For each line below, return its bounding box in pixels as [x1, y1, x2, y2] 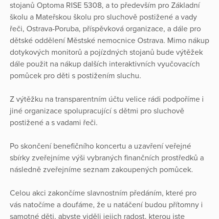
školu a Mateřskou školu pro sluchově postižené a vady [10, 12, 197, 22]
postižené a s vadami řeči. [10, 117, 98, 128]
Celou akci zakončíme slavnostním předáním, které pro [10, 188, 197, 198]
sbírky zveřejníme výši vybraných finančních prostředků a [10, 153, 204, 163]
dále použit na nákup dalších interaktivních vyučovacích [10, 59, 200, 69]
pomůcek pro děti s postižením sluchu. [10, 70, 141, 81]
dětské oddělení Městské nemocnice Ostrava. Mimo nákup [10, 35, 209, 45]
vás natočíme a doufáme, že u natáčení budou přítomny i [10, 199, 203, 210]
